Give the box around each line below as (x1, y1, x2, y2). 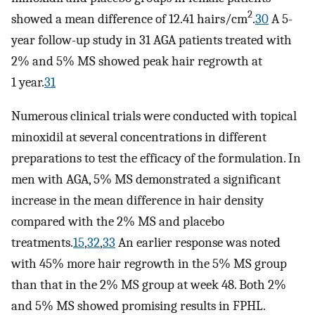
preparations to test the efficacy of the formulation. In (11, 150, 301, 167)
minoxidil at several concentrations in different (11, 129, 266, 146)
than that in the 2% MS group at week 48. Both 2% (11, 277, 286, 293)
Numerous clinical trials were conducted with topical (11, 108, 297, 124)
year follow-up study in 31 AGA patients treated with (11, 32, 292, 48)
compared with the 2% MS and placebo (11, 214, 224, 230)
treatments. (11, 235, 73, 251)
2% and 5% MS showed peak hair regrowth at (11, 53, 262, 69)
